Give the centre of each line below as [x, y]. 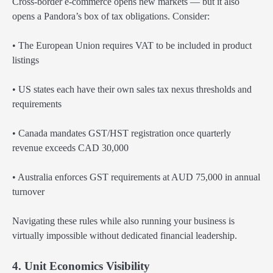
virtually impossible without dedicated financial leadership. [125, 236]
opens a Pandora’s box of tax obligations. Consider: [111, 16]
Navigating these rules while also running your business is [123, 221]
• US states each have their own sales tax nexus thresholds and [132, 89]
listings [26, 60]
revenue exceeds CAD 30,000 [70, 147]
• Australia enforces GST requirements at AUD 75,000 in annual [136, 177]
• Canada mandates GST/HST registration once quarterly [122, 133]
